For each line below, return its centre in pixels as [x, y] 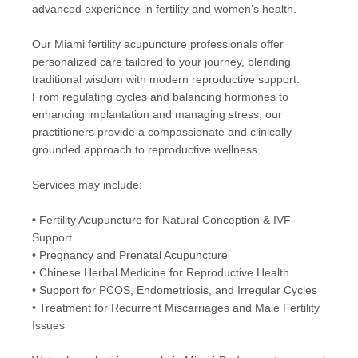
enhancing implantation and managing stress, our [157, 115]
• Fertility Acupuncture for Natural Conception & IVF [161, 221]
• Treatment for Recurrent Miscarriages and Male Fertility [175, 308]
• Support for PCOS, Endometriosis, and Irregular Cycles [174, 291]
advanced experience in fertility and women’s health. [164, 10]
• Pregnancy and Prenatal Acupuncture [129, 256]
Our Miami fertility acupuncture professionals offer [157, 45]
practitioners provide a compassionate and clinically [161, 133]
